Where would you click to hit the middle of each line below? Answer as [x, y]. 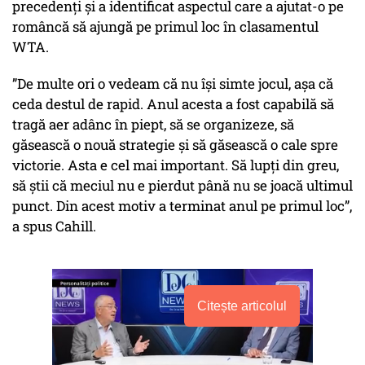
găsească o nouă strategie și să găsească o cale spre [175, 145]
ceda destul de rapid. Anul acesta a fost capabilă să [173, 104]
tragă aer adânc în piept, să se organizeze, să [153, 125]
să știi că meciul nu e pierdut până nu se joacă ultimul [182, 186]
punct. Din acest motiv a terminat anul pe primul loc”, [182, 206]
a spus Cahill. [56, 226]
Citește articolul [242, 306]
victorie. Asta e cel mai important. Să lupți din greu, [176, 165]
